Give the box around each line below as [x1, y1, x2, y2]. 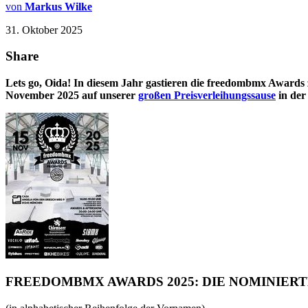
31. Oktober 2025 [5, 23, 82, 36]
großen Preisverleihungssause [138, 89, 276, 102]
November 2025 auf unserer [5, 89, 138, 102]
